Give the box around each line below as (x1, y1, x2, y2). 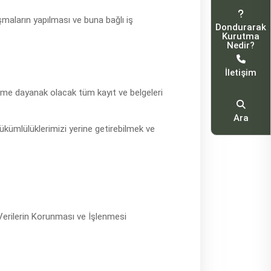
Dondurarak (215, 22, 266, 33)
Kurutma (222, 31, 260, 42)
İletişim (225, 67, 256, 78)
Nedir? (227, 40, 255, 51)
